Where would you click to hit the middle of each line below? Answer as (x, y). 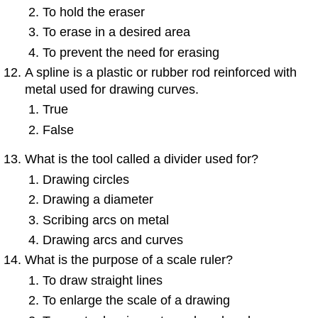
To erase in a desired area (116, 32)
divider (183, 159)
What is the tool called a (95, 159)
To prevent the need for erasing (131, 52)
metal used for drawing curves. (112, 90)
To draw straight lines (102, 280)
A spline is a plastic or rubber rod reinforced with (161, 73)
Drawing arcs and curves (113, 240)
